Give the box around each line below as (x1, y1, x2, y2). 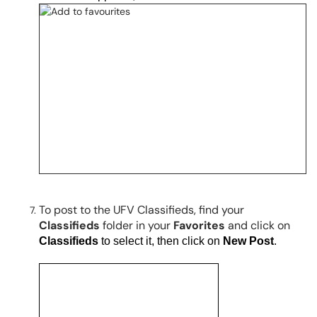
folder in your (103, 217, 173, 233)
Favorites (173, 217, 225, 233)
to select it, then (101, 234, 182, 247)
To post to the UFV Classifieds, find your (39, 202, 244, 217)
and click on (225, 217, 290, 233)
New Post (223, 234, 274, 247)
